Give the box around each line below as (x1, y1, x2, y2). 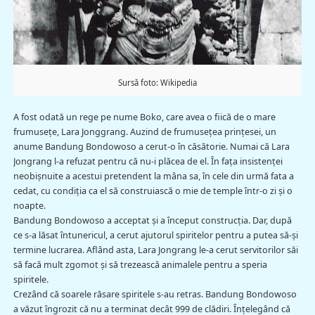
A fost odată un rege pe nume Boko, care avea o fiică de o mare (13, 110, 276, 123)
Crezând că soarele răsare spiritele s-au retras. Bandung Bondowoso (13, 288, 297, 300)
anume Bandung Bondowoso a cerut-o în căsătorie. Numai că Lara (13, 140, 290, 153)
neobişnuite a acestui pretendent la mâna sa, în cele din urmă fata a (13, 169, 294, 182)
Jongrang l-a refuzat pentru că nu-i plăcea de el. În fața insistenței (13, 155, 283, 167)
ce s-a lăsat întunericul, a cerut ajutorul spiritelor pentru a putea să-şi (13, 229, 298, 241)
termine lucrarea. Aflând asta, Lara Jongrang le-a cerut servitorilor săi (13, 243, 298, 256)
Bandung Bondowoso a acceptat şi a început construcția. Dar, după (13, 214, 292, 226)
